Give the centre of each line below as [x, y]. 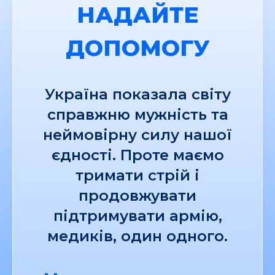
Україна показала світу [137, 95]
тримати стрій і [137, 176]
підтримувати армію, [137, 216]
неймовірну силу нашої [137, 135]
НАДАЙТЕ [137, 15]
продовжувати [137, 196]
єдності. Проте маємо [137, 155]
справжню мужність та [137, 115]
